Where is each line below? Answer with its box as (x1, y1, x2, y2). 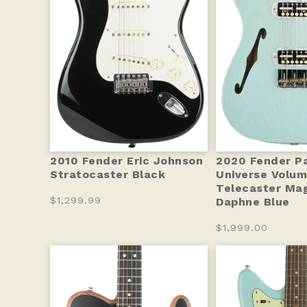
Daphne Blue (216, 195, 290, 208)
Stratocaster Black (50, 168, 165, 181)
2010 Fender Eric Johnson (50, 154, 203, 167)
